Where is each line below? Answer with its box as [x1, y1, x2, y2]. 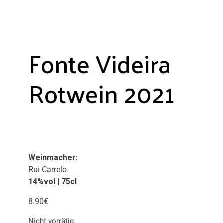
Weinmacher [28, 153, 76, 163]
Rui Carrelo [28, 165, 67, 175]
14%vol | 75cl [28, 177, 77, 187]
